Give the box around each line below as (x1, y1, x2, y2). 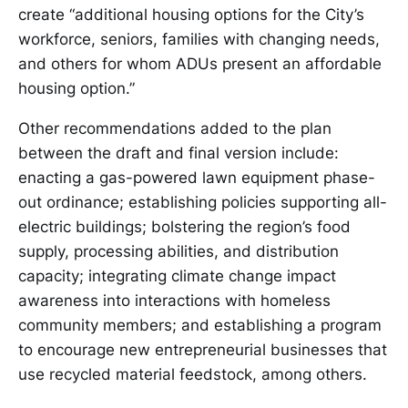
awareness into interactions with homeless (18, 291, 331, 310)
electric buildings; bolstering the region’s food (18, 218, 351, 236)
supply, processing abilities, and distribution (18, 242, 339, 260)
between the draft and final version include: (18, 144, 339, 162)
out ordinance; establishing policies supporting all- (18, 193, 387, 211)
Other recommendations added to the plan (18, 119, 331, 138)
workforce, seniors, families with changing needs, (18, 30, 380, 48)
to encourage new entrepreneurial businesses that (18, 341, 387, 359)
